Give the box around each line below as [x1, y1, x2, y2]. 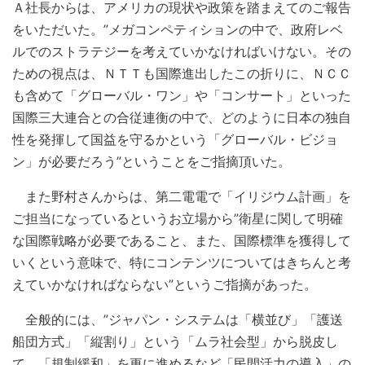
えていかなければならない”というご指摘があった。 [12, 276, 317, 293]
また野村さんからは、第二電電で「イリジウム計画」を [12, 188, 351, 205]
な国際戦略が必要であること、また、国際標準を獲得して [12, 232, 351, 249]
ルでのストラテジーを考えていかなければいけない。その [12, 43, 351, 60]
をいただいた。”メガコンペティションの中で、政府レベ [12, 21, 343, 38]
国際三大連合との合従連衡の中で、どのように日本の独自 [12, 109, 351, 126]
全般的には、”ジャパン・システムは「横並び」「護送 [12, 311, 343, 328]
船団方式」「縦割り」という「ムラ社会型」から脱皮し [12, 333, 338, 350]
